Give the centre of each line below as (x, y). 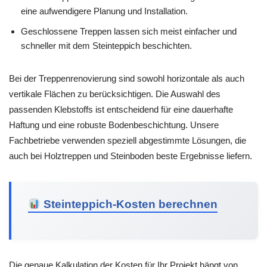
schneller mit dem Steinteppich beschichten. (106, 45)
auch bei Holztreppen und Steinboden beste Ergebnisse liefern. (131, 156)
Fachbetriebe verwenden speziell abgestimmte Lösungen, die (128, 140)
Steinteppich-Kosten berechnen (129, 204)
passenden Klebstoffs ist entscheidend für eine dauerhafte (121, 109)
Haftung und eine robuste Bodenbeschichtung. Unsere (114, 125)
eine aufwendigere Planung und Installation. (104, 11)
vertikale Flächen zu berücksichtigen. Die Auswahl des (115, 94)
